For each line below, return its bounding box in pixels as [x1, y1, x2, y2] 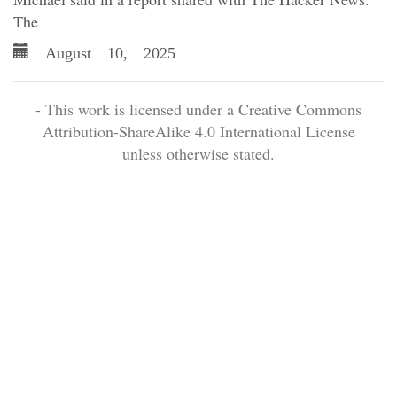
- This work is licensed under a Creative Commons [35, 98, 362, 120]
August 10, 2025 [29, 41, 175, 60]
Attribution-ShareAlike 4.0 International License [42, 121, 355, 142]
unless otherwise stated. [122, 143, 275, 164]
